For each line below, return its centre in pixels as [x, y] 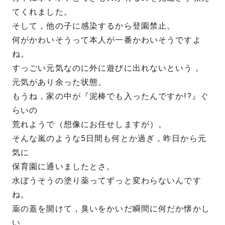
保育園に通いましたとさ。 [64, 166]
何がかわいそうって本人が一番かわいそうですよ [107, 40]
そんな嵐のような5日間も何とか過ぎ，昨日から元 [109, 138]
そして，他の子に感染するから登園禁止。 [94, 26]
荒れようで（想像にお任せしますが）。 [90, 124]
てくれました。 [42, 12]
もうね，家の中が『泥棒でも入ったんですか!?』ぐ [110, 96]
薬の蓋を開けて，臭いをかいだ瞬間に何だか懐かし [111, 208]
